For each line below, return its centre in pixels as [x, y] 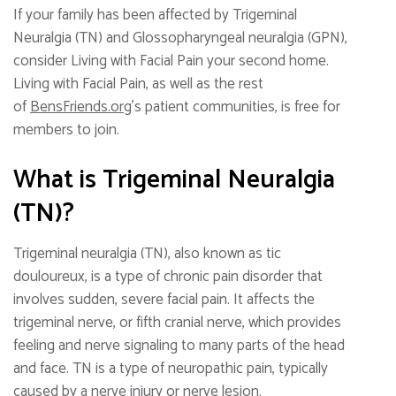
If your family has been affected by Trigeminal [155, 15]
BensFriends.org [81, 107]
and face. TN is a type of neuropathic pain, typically [171, 369]
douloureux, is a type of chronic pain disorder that [168, 277]
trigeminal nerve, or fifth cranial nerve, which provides [177, 323]
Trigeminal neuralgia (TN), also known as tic [147, 254]
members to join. [66, 129]
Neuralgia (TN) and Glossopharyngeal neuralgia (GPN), [180, 38]
